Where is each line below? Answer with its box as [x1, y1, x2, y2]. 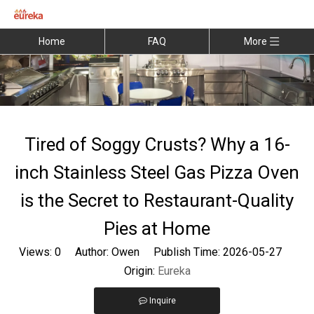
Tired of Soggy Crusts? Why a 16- [24, 133, 290, 155]
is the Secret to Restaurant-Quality [20, 189, 294, 211]
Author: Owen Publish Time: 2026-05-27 [60, 245, 296, 259]
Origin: [123, 264, 158, 278]
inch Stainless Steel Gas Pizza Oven [15, 161, 299, 183]
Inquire [149, 295, 176, 306]
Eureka [157, 264, 191, 278]
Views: [18, 245, 55, 259]
